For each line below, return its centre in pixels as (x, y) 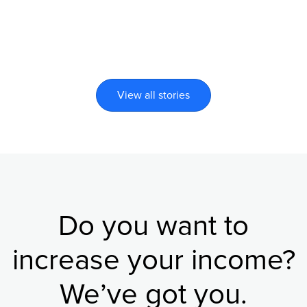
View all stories (153, 95)
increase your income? (153, 261)
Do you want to (153, 226)
